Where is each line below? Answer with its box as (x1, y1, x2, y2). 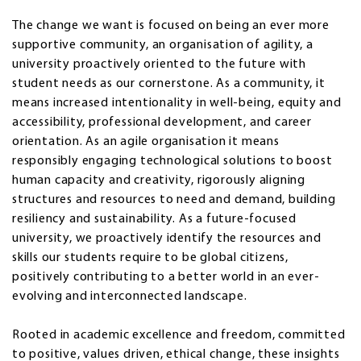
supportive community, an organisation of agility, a (12, 39, 313, 52)
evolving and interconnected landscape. (12, 290, 247, 304)
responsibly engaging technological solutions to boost (12, 155, 333, 168)
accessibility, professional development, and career (12, 116, 312, 130)
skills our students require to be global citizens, (12, 251, 288, 265)
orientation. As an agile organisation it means (12, 135, 280, 149)
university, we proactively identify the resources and (12, 232, 322, 246)
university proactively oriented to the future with (12, 58, 306, 72)
